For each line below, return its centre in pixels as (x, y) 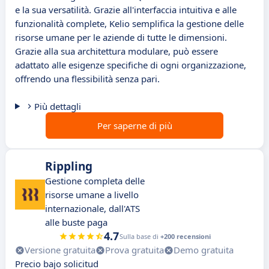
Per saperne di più (134, 126)
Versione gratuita (60, 250)
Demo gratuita (204, 250)
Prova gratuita (134, 250)
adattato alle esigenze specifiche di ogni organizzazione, (131, 65)
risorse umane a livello (92, 195)
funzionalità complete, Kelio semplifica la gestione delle (129, 24)
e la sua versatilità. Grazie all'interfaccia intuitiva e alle (126, 10)
